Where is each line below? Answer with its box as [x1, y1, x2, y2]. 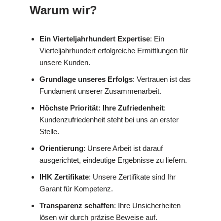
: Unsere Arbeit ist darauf [83, 144, 163, 153]
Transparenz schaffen [39, 201, 114, 210]
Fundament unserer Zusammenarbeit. [39, 87, 161, 96]
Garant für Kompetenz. [39, 184, 113, 193]
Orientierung [39, 144, 83, 153]
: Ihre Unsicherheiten [114, 201, 181, 210]
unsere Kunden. [39, 58, 90, 67]
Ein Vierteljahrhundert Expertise [39, 35, 150, 43]
